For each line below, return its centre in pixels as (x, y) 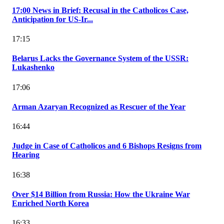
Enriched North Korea (50, 203)
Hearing (26, 155)
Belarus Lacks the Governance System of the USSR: (100, 58)
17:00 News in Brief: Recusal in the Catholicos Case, (100, 10)
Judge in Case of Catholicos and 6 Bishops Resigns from (107, 146)
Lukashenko (33, 67)
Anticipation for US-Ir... (52, 19)
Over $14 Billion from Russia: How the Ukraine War (101, 194)
